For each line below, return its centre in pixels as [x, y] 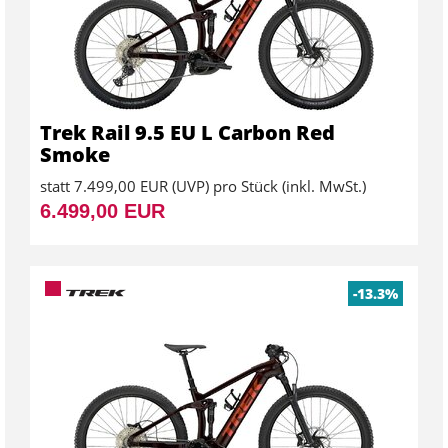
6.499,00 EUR [102, 210]
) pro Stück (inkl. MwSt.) [285, 185]
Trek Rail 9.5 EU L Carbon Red [187, 132]
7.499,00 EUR [121, 185]
